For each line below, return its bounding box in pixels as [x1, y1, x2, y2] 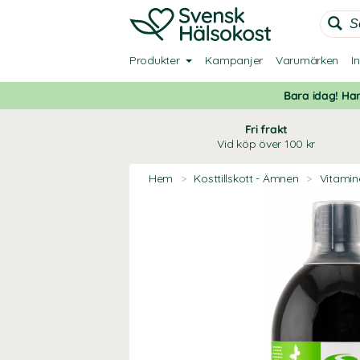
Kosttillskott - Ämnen [194, 171, 299, 186]
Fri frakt [244, 122, 288, 137]
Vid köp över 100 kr [217, 137, 316, 151]
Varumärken [275, 53, 339, 67]
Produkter [129, 53, 180, 67]
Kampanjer [205, 53, 263, 67]
